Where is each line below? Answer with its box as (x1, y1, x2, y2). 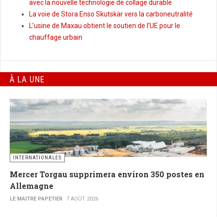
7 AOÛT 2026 (66, 196, 98, 202)
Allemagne (10, 181, 53, 191)
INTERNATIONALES (13, 155, 62, 161)
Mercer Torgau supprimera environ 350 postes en (10, 169, 204, 180)
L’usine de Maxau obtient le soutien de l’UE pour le (29, 22, 180, 30)
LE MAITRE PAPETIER (10, 196, 62, 202)
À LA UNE (10, 74, 45, 84)
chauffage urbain (29, 33, 82, 42)
